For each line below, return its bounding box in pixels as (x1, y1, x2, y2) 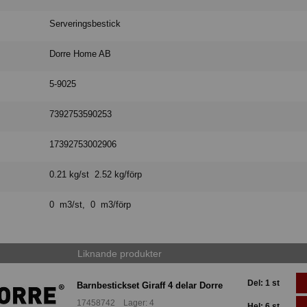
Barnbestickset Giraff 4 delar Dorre (77, 280, 223, 291)
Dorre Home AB (49, 49, 112, 60)
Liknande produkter (77, 247, 162, 259)
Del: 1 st (247, 278, 280, 288)
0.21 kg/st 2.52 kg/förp (49, 169, 143, 180)
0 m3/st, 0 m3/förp (49, 199, 132, 210)
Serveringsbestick (49, 19, 121, 29)
